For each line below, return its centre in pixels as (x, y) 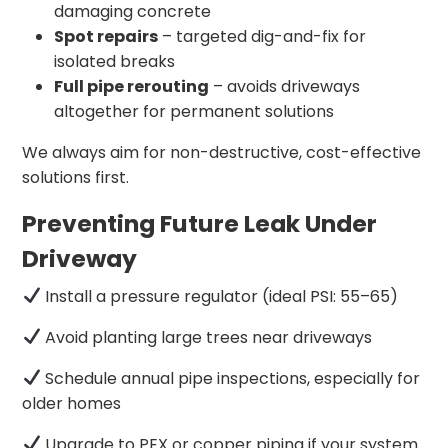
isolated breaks (115, 61)
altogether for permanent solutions (194, 111)
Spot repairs (106, 36)
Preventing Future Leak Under (200, 223)
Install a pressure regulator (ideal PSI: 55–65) (219, 296)
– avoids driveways (285, 86)
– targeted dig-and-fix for (262, 36)
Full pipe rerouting (132, 86)
